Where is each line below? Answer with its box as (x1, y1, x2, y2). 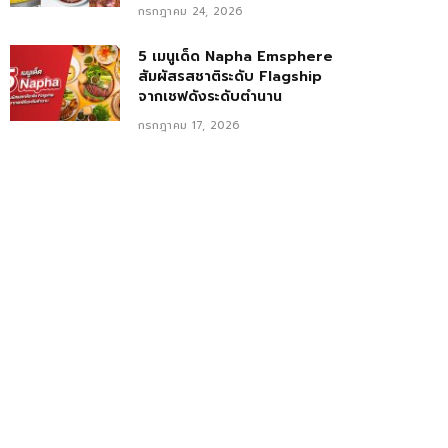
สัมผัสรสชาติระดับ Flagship (138, 66, 322, 87)
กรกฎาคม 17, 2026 (138, 117, 240, 134)
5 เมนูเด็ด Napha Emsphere (138, 46, 333, 67)
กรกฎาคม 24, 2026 (138, 3, 243, 20)
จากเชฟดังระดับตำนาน (138, 86, 282, 107)
